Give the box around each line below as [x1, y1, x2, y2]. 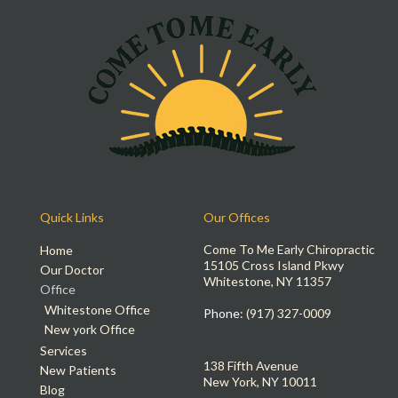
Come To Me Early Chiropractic [203, 242, 375, 258]
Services [40, 343, 87, 359]
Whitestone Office [44, 302, 150, 318]
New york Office [44, 322, 135, 338]
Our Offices [203, 209, 270, 225]
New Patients [40, 362, 116, 378]
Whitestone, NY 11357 [203, 274, 331, 290]
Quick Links [40, 209, 104, 225]
